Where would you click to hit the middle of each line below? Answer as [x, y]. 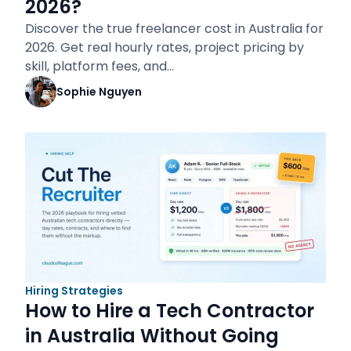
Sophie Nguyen [99, 92]
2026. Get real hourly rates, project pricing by [165, 47]
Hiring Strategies [74, 291]
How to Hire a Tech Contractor [170, 311]
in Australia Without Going [152, 336]
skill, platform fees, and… [100, 66]
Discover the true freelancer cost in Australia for [174, 29]
